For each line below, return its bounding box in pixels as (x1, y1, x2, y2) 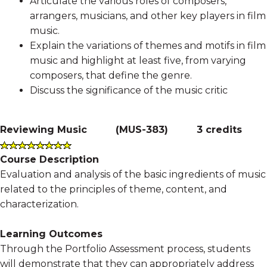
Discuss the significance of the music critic (30, 85, 228, 97)
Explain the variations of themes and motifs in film (30, 40, 266, 52)
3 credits (197, 124, 242, 136)
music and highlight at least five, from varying (30, 55, 246, 67)
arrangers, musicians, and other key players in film (30, 10, 266, 22)
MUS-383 (119, 124, 164, 136)
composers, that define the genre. (30, 70, 192, 82)
